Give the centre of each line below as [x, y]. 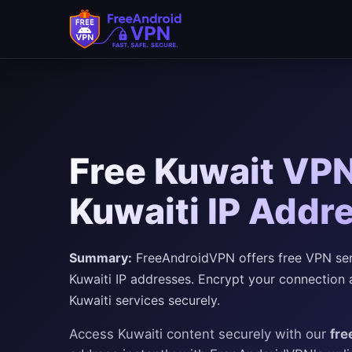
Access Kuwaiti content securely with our [200, 334]
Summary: [101, 257]
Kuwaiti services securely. [145, 300]
